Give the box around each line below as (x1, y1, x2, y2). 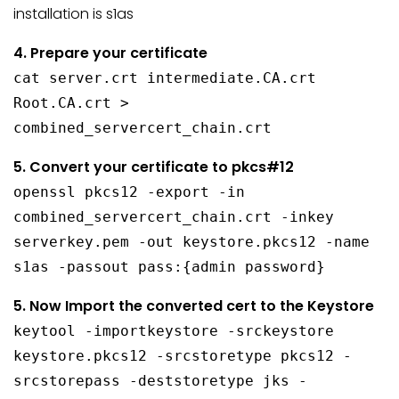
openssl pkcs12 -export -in (13, 183, 245, 200)
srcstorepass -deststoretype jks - (13, 372, 307, 389)
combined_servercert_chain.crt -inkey (13, 208, 334, 225)
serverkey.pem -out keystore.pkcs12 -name (13, 233, 370, 250)
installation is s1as (13, 4, 134, 24)
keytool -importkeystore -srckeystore (13, 322, 334, 339)
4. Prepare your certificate (13, 43, 208, 63)
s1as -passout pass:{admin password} (13, 258, 325, 275)
